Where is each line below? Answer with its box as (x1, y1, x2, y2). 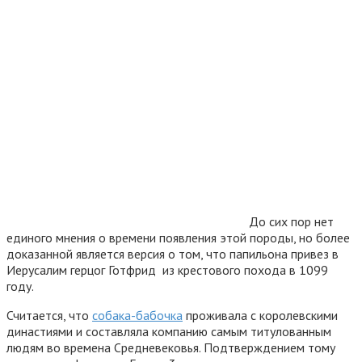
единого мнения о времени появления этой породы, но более (6, 229, 350, 246)
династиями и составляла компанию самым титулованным (6, 322, 331, 339)
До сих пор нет (249, 213, 334, 229)
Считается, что (6, 306, 92, 323)
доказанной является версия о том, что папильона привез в (6, 245, 339, 262)
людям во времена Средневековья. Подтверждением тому (6, 339, 335, 356)
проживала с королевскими (183, 306, 338, 323)
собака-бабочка (92, 306, 183, 323)
